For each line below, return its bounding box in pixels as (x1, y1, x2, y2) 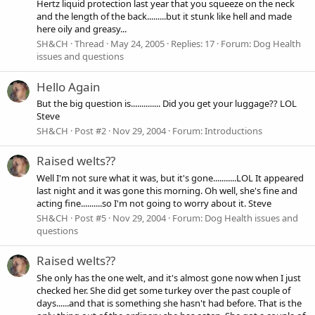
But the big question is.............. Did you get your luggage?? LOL (37, 96, 297, 110)
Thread (75, 37, 104, 51)
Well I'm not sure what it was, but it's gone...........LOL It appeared (37, 171, 304, 184)
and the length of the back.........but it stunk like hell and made (37, 10, 292, 23)
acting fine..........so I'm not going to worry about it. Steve (37, 196, 271, 210)
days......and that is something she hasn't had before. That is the (37, 296, 302, 309)
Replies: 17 (171, 37, 214, 51)
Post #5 (75, 211, 106, 224)
